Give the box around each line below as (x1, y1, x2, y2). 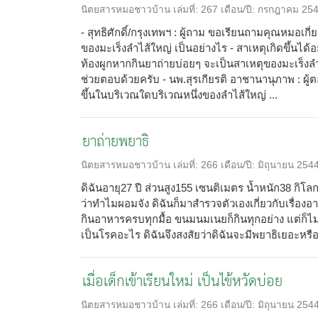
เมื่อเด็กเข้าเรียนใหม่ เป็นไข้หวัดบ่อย (82, 268, 283, 296)
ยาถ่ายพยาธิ (82, 128, 149, 156)
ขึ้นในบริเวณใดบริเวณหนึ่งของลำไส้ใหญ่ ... (81, 88, 278, 101)
